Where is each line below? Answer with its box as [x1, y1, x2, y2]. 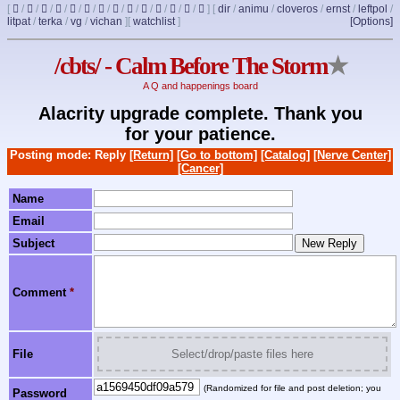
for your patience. [124, 123, 276, 144]
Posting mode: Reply [9, 147, 129, 162]
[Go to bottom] [176, 147, 257, 162]
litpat [7, 15, 30, 28]
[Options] [350, 15, 393, 28]
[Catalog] [260, 147, 310, 162]
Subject [12, 237, 54, 251]
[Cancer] [177, 161, 223, 175]
